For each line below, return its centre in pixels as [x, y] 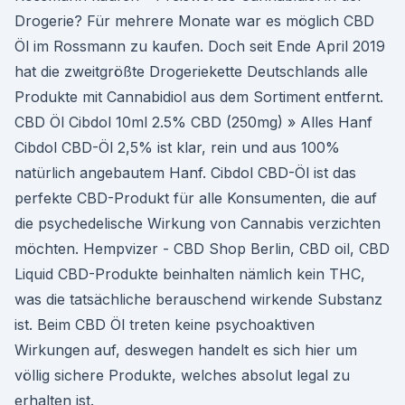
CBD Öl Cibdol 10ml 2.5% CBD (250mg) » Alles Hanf [193, 122]
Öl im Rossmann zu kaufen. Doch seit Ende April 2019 [200, 46]
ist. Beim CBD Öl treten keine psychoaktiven [165, 325]
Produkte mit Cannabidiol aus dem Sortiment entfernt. [199, 97]
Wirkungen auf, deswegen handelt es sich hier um [186, 350]
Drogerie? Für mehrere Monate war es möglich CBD [194, 21]
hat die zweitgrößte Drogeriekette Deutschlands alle [191, 71]
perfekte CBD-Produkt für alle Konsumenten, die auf [196, 198]
